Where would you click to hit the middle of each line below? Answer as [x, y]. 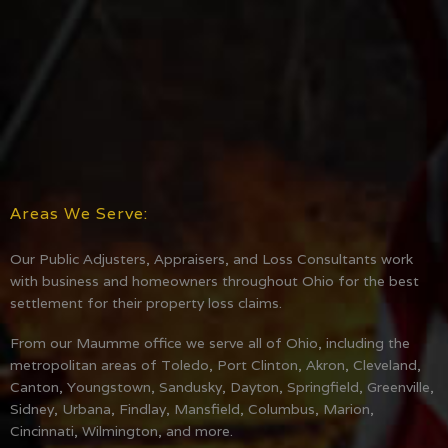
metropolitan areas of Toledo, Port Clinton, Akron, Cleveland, [215, 364]
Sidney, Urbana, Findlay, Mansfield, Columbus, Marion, [192, 408]
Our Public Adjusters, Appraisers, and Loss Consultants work [211, 258]
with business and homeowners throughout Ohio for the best [214, 280]
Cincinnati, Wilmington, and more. [121, 430]
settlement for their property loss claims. [146, 302]
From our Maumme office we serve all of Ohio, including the [210, 342]
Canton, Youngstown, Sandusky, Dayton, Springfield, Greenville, [222, 386]
